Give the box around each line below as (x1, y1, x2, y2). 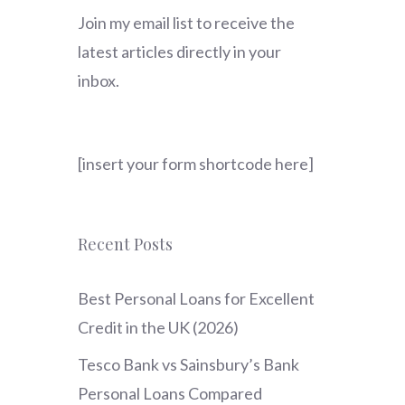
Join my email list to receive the (78, 13, 295, 33)
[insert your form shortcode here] (78, 154, 314, 174)
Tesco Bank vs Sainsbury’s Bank (78, 354, 299, 375)
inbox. (78, 71, 119, 91)
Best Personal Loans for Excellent (78, 288, 315, 309)
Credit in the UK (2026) (78, 317, 239, 338)
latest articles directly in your (78, 42, 281, 62)
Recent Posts (78, 233, 173, 256)
